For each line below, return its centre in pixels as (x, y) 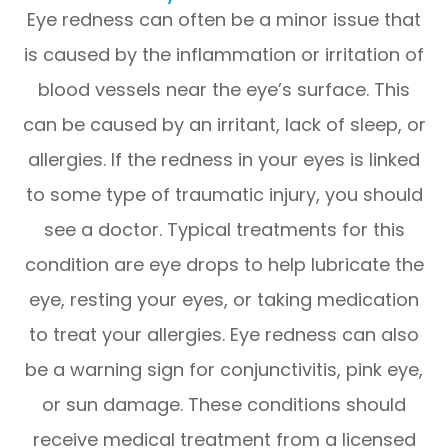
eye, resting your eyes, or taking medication (224, 300)
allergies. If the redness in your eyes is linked (224, 160)
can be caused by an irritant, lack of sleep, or (224, 125)
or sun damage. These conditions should (224, 405)
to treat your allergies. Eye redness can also (224, 335)
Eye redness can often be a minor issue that (224, 20)
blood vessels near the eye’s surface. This (224, 90)
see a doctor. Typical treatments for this (224, 230)
